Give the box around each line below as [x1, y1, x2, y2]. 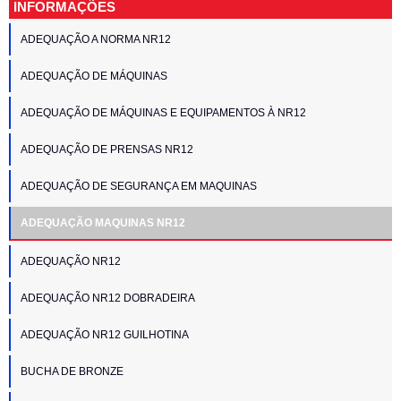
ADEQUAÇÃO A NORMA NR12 [21, 32, 171, 46]
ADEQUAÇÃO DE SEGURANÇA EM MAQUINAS [21, 179, 257, 192]
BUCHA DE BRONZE [21, 364, 124, 378]
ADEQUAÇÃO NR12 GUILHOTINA [21, 328, 189, 341]
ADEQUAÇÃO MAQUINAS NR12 [21, 216, 185, 229]
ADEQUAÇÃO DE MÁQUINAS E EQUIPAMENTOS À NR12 [21, 106, 306, 119]
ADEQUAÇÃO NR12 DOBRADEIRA [21, 291, 195, 304]
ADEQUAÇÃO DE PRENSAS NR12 [21, 142, 193, 156]
